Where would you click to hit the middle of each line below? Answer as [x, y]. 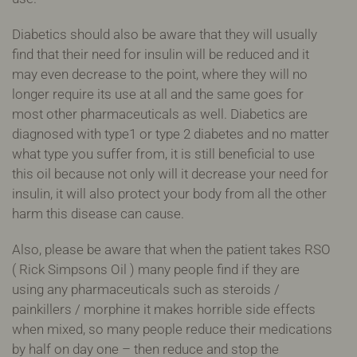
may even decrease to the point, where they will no [160, 74]
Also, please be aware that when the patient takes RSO [171, 249]
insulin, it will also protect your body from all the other [169, 193]
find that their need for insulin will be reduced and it [161, 54]
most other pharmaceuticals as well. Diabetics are [160, 114]
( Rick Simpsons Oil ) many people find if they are [156, 269]
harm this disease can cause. [98, 213]
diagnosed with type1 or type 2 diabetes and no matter [171, 133]
